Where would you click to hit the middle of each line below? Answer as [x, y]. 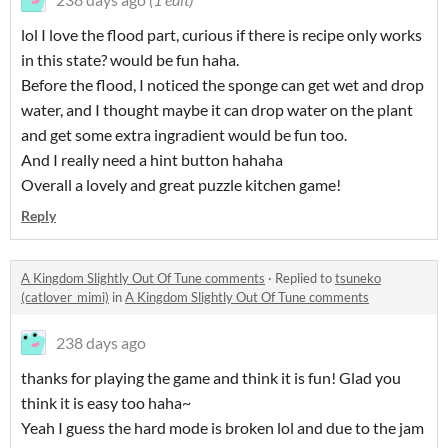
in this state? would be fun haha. [130, 59]
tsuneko [358, 277]
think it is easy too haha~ [106, 402]
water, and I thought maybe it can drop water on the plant [217, 109]
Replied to [305, 277]
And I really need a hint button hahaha [152, 159]
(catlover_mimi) [65, 296]
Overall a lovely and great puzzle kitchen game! [181, 184]
